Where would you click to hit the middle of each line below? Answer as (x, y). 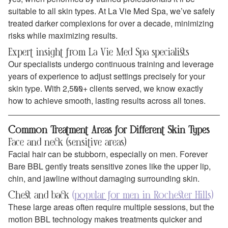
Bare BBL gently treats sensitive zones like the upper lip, (109, 166)
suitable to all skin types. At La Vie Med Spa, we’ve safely (111, 11)
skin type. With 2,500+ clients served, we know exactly (106, 88)
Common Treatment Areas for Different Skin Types (109, 129)
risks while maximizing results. (63, 35)
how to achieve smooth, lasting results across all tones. (107, 100)
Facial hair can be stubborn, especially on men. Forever (108, 154)
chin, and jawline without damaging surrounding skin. (104, 178)
